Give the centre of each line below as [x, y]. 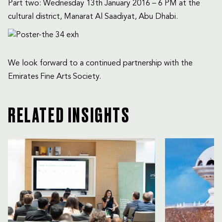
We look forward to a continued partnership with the [100, 63]
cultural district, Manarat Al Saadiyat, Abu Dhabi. [93, 17]
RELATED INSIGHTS [69, 116]
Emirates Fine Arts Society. [55, 77]
